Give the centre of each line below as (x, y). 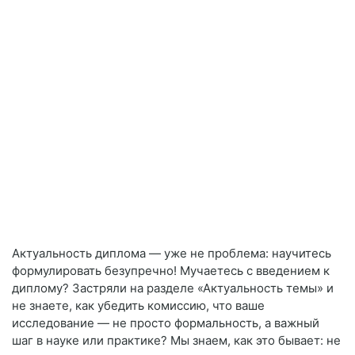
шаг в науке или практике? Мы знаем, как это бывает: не (176, 341)
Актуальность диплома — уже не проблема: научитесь (172, 254)
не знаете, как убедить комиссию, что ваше (138, 306)
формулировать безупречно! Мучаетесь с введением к (171, 271)
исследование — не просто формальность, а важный (166, 323)
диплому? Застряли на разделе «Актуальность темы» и (173, 288)
